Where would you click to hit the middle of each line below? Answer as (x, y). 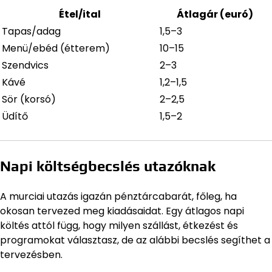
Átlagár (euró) (215, 14)
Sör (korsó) (29, 99)
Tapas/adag (31, 31)
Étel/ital (80, 14)
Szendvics (25, 65)
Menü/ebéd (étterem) (56, 48)
